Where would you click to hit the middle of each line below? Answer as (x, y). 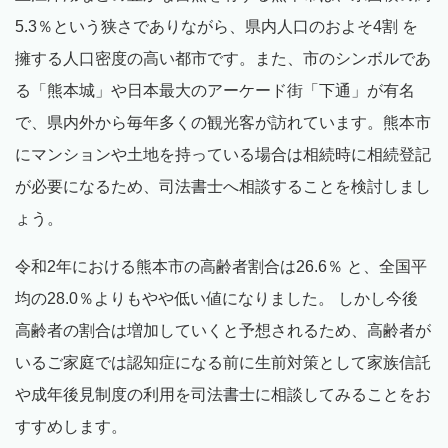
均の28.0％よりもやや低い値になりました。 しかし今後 (216, 299)
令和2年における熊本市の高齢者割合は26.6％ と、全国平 (221, 267)
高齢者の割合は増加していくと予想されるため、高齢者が (223, 331)
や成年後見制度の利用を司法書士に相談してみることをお (223, 395)
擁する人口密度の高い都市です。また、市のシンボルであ (223, 59)
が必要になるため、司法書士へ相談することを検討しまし (223, 187)
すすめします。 (71, 427)
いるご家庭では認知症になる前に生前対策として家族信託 (223, 363)
